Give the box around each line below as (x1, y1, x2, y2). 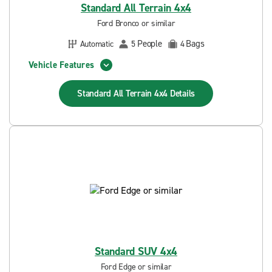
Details (169, 87, 195, 100)
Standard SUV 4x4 (95, 244, 177, 259)
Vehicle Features (29, 58, 94, 71)
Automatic (80, 38, 114, 50)
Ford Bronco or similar (97, 18, 175, 29)
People (137, 38, 162, 50)
